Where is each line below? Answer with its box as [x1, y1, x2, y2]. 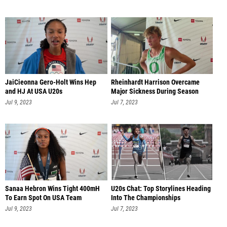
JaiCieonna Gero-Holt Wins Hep [5, 78, 96, 87]
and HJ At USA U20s [5, 87, 62, 96]
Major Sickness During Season [110, 87, 199, 96]
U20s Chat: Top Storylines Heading [110, 184, 211, 194]
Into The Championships [110, 194, 180, 203]
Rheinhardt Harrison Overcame [110, 78, 200, 87]
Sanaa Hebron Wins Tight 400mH [5, 184, 100, 194]
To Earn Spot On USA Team [5, 194, 82, 203]
